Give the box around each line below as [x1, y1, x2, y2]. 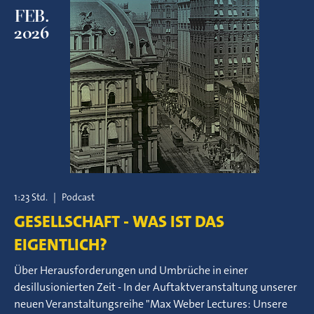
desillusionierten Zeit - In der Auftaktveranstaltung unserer [14, 280, 297, 294]
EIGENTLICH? [14, 233, 107, 256]
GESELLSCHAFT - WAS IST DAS [14, 210, 224, 233]
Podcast [62, 191, 95, 203]
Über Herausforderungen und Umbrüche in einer [14, 263, 248, 278]
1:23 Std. [14, 191, 48, 203]
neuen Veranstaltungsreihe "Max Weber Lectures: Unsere [14, 296, 287, 311]
